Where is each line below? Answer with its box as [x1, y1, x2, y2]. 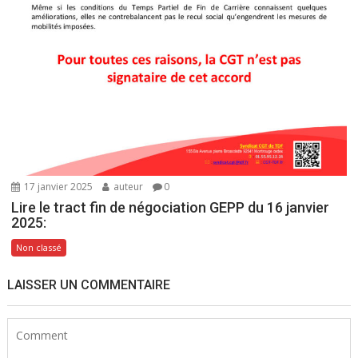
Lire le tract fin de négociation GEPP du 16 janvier [11, 199, 330, 217]
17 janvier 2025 [22, 180, 93, 194]
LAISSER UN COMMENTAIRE [7, 277, 171, 293]
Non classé [16, 241, 62, 254]
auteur [111, 180, 144, 194]
